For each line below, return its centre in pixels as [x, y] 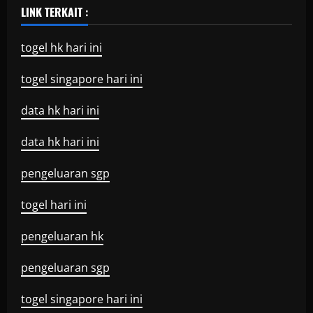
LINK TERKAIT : [54, 12]
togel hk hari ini [61, 48]
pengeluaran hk [62, 236]
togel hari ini [54, 205]
